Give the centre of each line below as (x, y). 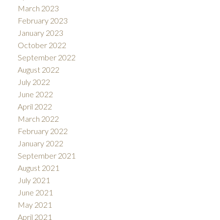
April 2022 (35, 107)
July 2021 (34, 180)
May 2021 (35, 205)
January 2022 (40, 143)
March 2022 (38, 119)
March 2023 (38, 8)
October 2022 (42, 45)
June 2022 (35, 94)
